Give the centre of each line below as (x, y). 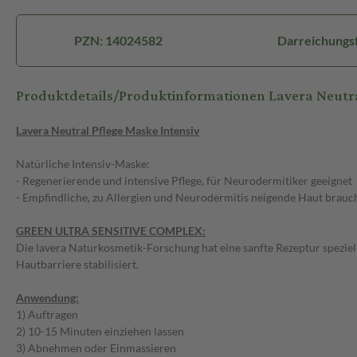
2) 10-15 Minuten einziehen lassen (100, 331)
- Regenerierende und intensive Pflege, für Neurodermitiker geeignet (184, 181)
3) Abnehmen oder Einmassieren (96, 348)
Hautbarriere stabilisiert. (77, 265)
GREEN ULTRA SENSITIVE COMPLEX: (111, 231)
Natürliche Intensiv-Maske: (83, 164)
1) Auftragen (47, 315)
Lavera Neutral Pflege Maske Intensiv (108, 131)
